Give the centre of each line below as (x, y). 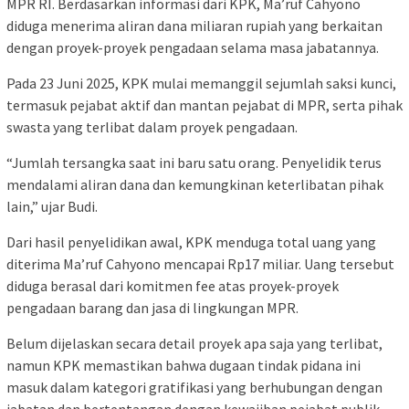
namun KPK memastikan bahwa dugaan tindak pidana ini (184, 366)
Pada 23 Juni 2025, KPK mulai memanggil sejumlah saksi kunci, (201, 84)
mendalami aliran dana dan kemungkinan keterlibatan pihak (195, 185)
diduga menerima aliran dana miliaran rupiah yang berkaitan (194, 26)
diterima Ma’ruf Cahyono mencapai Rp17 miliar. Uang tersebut (200, 264)
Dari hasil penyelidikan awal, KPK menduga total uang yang (191, 242)
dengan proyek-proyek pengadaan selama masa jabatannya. (193, 48)
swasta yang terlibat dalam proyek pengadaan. (152, 127)
